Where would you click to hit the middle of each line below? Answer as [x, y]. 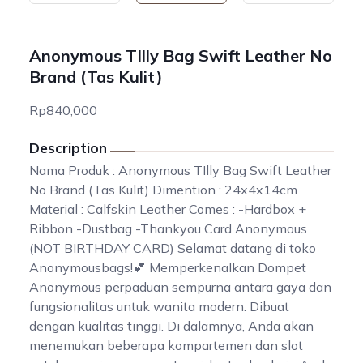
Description [68, 147]
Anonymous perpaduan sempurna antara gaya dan [180, 286]
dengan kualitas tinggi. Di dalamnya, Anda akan [171, 325]
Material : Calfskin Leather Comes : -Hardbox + [168, 209]
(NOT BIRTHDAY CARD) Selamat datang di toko [173, 248]
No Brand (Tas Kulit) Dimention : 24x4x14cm [163, 189]
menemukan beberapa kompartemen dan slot [166, 345]
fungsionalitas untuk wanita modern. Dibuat [159, 306]
